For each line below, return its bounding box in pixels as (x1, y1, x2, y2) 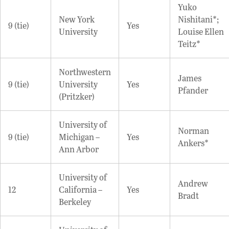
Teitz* (178, 37, 200, 50)
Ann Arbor (59, 143, 99, 155)
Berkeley (59, 195, 91, 208)
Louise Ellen (178, 25, 224, 37)
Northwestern (59, 65, 111, 78)
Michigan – (59, 130, 100, 143)
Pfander (178, 84, 208, 96)
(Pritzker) (59, 90, 95, 102)
